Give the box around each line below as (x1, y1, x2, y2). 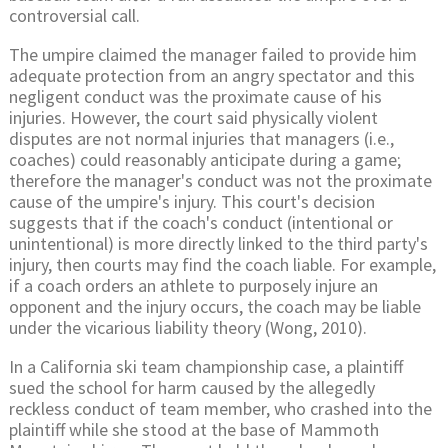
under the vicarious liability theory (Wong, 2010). (9, 315, 367, 339)
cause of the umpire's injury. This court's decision (9, 189, 375, 213)
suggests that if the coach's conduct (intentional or (9, 210, 393, 234)
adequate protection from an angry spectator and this (9, 63, 415, 87)
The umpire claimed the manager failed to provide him (9, 42, 417, 66)
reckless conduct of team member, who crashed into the (9, 396, 432, 420)
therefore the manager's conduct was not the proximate (9, 168, 432, 192)
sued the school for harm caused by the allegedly (9, 375, 375, 399)
